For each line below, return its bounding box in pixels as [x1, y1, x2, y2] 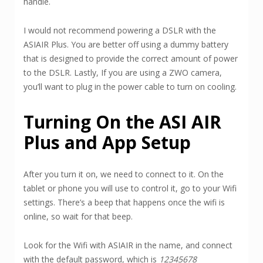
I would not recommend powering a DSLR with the [23, 25, 216, 36]
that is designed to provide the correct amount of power [23, 53, 238, 65]
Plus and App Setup [23, 130, 191, 155]
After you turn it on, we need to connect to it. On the [23, 168, 224, 180]
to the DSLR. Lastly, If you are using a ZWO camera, [23, 67, 222, 79]
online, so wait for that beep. [23, 211, 133, 222]
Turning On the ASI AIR [23, 110, 221, 134]
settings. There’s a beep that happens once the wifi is [23, 197, 225, 208]
